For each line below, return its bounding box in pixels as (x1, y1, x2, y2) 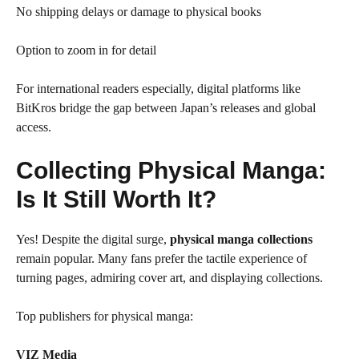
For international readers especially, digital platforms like (16, 82, 301, 95)
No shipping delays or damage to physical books (16, 5, 261, 18)
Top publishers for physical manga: (16, 309, 193, 323)
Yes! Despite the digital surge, (16, 232, 170, 246)
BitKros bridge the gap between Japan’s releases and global (16, 101, 316, 115)
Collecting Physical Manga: (16, 157, 326, 184)
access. (16, 120, 51, 134)
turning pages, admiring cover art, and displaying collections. (16, 271, 323, 284)
